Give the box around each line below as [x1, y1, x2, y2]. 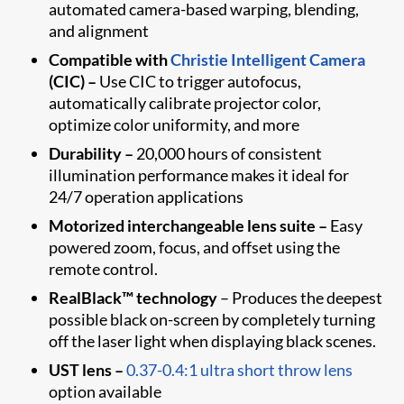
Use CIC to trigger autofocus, [96, 70, 302, 91]
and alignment [49, 20, 150, 41]
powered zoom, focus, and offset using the [49, 236, 341, 257]
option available [49, 381, 162, 401]
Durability [49, 142, 125, 163]
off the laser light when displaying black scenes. [49, 330, 380, 351]
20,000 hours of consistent [133, 142, 323, 163]
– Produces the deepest [217, 287, 383, 308]
